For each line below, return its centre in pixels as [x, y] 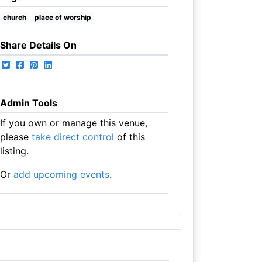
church [14, 17]
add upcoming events [61, 174]
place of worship [63, 17]
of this [129, 137]
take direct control [73, 137]
